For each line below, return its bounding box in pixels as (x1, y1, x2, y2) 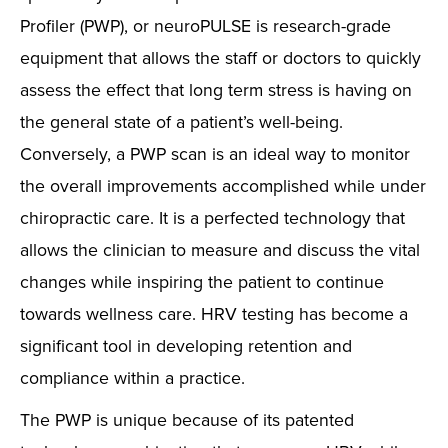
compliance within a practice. (20, 365, 245, 390)
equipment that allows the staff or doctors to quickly (20, 45, 421, 70)
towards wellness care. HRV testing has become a (20, 301, 408, 326)
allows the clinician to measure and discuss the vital (20, 237, 420, 262)
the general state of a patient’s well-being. (20, 109, 343, 134)
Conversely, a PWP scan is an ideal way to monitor (20, 141, 410, 166)
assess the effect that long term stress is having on (20, 77, 412, 102)
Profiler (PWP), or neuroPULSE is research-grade (20, 13, 391, 38)
